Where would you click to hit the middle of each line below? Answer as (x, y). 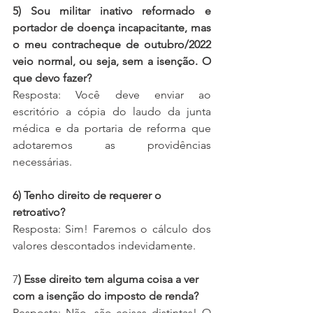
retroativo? (39, 212)
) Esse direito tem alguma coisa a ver (110, 279)
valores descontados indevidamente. (105, 246)
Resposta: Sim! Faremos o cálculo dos (112, 229)
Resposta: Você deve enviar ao (112, 95)
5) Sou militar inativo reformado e (112, 11)
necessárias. (42, 162)
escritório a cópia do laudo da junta (112, 111)
